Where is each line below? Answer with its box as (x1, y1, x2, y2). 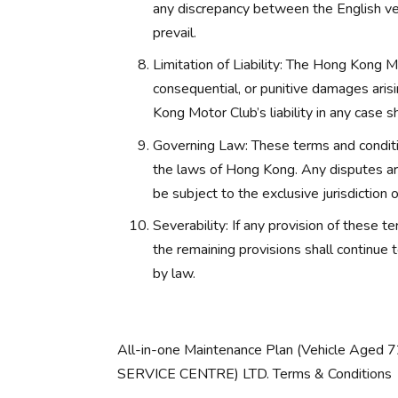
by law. (153, 264, 195, 284)
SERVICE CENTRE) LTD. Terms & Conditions (117, 364, 392, 385)
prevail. (153, 22, 196, 43)
